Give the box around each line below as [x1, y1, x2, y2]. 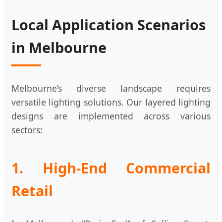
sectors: [11, 124, 43, 136]
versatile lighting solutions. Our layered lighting [11, 96, 211, 109]
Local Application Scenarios [11, 15, 206, 35]
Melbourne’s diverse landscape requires [11, 82, 211, 95]
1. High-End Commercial [11, 158, 211, 178]
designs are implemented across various [11, 110, 211, 122]
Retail [11, 181, 53, 201]
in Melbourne [11, 38, 107, 57]
